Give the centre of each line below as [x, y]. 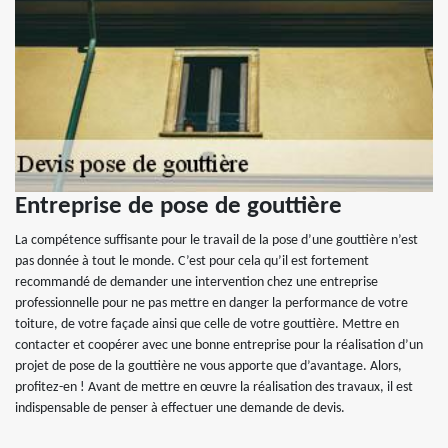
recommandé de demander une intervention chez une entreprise [196, 282]
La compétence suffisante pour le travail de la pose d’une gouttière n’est [216, 240]
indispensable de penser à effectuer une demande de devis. [180, 408]
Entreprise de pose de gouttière [178, 206]
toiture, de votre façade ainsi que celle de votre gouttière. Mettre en [207, 324]
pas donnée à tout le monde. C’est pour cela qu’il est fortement [192, 261]
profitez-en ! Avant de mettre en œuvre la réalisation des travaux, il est [214, 387]
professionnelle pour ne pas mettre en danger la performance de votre [211, 303]
